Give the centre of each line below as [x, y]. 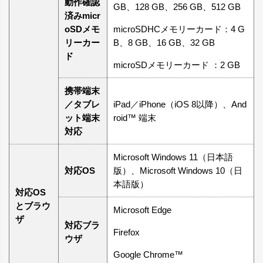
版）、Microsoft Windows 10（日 [178, 170]
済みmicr [82, 15]
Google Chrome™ [148, 254]
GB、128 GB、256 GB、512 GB [177, 6]
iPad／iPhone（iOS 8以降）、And [180, 104]
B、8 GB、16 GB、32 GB [164, 42]
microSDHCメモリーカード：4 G [179, 29]
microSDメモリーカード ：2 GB [177, 65]
